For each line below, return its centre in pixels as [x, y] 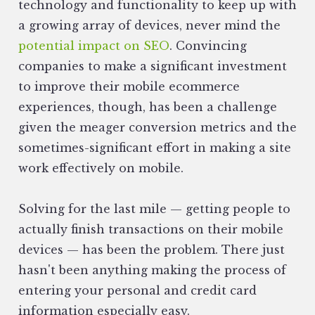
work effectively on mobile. [101, 168]
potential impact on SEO [94, 46]
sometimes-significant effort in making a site [155, 148]
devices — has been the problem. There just [152, 250]
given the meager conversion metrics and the [157, 128]
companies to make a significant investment [153, 66]
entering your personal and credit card [137, 291]
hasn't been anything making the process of [152, 270]
